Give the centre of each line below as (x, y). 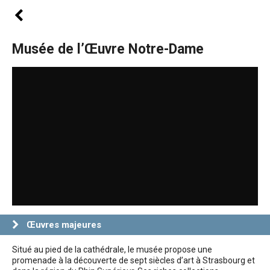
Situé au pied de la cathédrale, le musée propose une (112, 249)
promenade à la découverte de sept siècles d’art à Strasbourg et (133, 260)
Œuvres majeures (64, 224)
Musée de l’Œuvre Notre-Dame (108, 49)
